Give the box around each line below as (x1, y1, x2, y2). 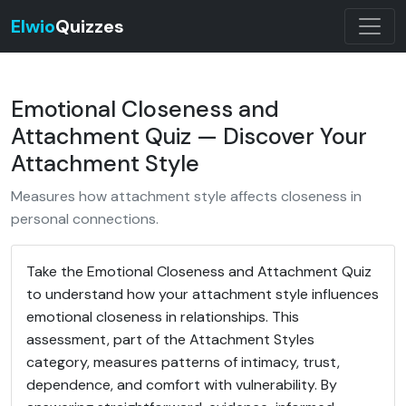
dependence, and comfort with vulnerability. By (26, 375, 337, 394)
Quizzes (55, 14, 124, 38)
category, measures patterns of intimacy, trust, (26, 353, 340, 372)
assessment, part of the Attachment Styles (26, 330, 314, 349)
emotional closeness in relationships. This (26, 307, 299, 326)
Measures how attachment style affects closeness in (11, 187, 362, 206)
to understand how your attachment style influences (26, 285, 379, 304)
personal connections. (11, 209, 159, 228)
